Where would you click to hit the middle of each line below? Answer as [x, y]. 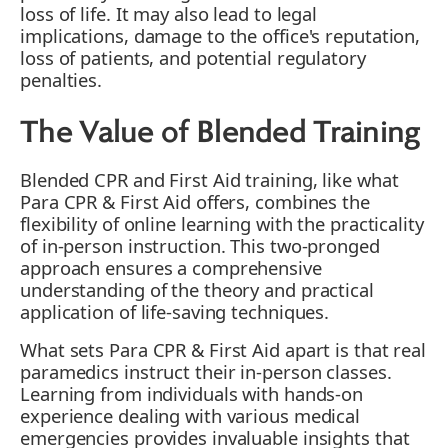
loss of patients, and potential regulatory [193, 58]
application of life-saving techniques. [175, 312]
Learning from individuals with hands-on [192, 394]
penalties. [61, 80]
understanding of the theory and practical [197, 290]
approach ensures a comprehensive [171, 268]
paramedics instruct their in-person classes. [206, 372]
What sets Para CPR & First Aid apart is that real [223, 350]
